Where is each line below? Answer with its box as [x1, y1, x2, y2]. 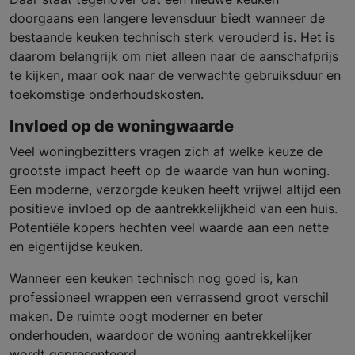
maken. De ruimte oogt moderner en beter [10, 308, 263, 325]
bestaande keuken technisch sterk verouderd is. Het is [10, 29, 335, 46]
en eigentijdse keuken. [10, 239, 143, 255]
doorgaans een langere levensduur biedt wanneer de [10, 10, 325, 27]
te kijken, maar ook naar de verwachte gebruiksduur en [10, 67, 341, 84]
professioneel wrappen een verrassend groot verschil [10, 289, 329, 306]
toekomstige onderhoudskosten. [10, 86, 204, 103]
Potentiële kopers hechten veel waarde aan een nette [10, 219, 329, 236]
